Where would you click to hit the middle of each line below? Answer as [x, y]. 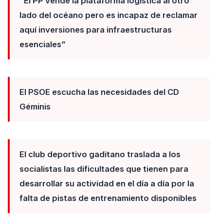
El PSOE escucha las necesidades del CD [99, 92]
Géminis [35, 107]
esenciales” [42, 44]
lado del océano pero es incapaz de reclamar [109, 15]
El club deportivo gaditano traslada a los [100, 154]
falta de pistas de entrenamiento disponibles [108, 198]
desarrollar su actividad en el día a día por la [107, 183]
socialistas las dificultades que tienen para [104, 169]
